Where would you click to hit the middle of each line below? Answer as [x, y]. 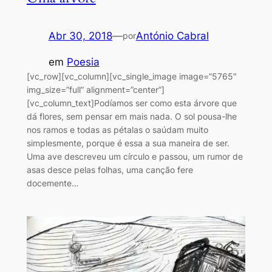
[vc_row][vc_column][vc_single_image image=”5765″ [131, 76]
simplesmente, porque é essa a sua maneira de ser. [128, 143]
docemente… [53, 183]
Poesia [83, 62]
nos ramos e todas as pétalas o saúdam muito [117, 129]
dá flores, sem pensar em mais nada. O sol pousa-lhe [131, 116]
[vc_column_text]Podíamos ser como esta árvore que [131, 103]
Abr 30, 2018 [80, 36]
